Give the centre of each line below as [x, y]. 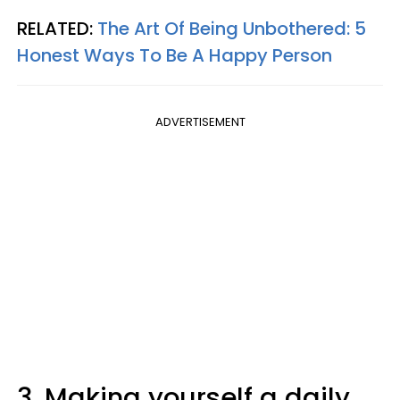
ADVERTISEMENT [200, 122]
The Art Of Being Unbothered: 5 [232, 29]
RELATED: [57, 29]
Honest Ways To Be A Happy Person [175, 56]
